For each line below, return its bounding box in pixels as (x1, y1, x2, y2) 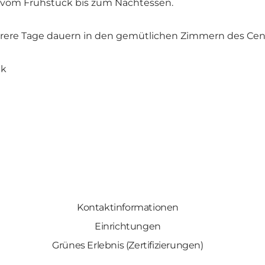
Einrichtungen (95, 221, 161, 232)
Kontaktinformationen (76, 202, 179, 214)
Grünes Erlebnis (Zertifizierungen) (52, 240, 203, 251)
